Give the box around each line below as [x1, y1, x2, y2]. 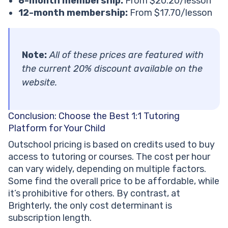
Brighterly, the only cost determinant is [8, 200, 172, 212]
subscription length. [8, 212, 92, 224]
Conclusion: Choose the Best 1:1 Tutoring [8, 110, 180, 122]
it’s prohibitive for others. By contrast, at [8, 188, 180, 199]
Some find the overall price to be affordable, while [8, 176, 219, 187]
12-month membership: [18, 7, 130, 19]
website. [22, 77, 57, 89]
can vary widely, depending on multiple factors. [8, 163, 206, 175]
